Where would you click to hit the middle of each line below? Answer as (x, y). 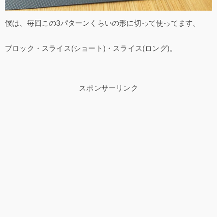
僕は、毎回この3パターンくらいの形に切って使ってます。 (103, 23)
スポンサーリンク (108, 88)
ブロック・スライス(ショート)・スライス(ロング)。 (91, 48)
